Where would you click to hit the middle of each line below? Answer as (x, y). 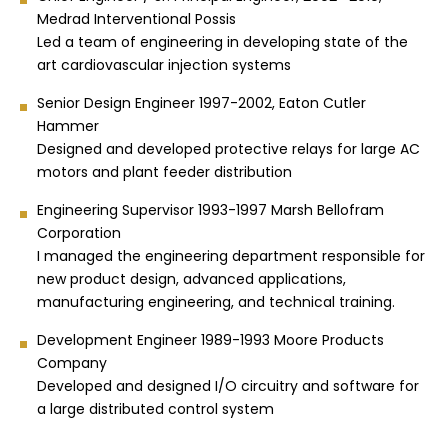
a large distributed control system (155, 409)
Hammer (68, 126)
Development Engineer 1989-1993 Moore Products (210, 340)
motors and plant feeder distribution (164, 172)
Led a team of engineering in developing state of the (222, 42)
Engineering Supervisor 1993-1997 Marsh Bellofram (210, 210)
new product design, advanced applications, (191, 279)
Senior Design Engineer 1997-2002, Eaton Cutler (201, 103)
